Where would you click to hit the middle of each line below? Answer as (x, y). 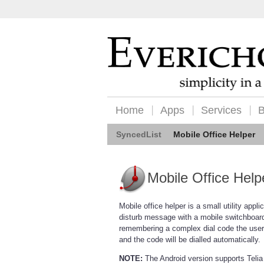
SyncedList (139, 134)
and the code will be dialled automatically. (190, 240)
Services (221, 110)
